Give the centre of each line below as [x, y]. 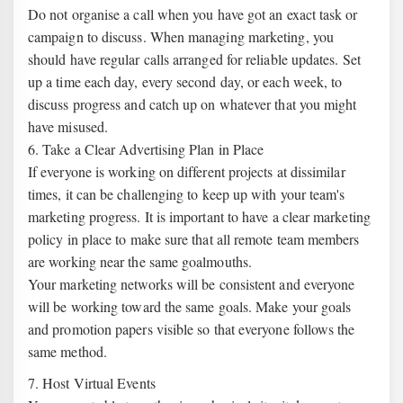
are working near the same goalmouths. [140, 261]
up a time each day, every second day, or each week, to [185, 81]
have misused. [68, 126]
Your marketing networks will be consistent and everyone [192, 284]
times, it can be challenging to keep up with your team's [187, 194]
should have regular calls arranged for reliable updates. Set [194, 59]
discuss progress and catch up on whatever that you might [193, 104]
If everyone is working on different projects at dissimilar [187, 171]
